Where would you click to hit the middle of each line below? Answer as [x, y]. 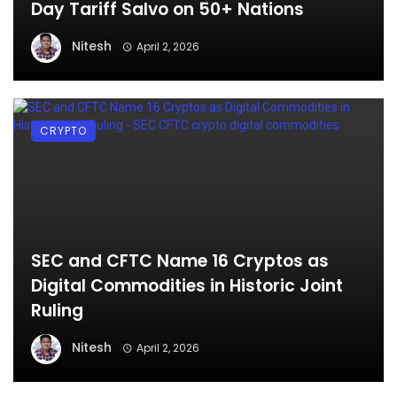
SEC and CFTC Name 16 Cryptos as [180, 261]
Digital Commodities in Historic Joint [187, 285]
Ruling [57, 310]
